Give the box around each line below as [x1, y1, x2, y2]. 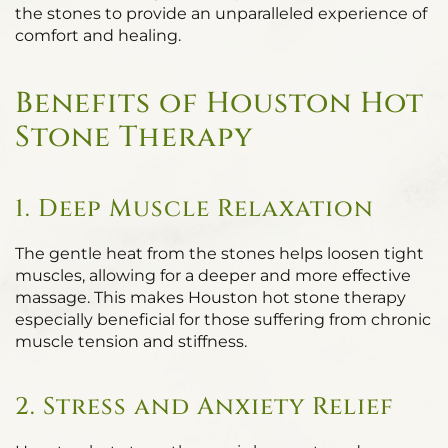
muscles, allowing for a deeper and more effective [15, 266, 411, 285]
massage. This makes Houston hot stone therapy [15, 288, 406, 307]
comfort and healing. [15, 26, 181, 45]
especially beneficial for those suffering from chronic [15, 310, 431, 329]
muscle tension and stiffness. [15, 332, 247, 351]
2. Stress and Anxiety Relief [15, 391, 394, 423]
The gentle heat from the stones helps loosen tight [15, 244, 424, 263]
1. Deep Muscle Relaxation [15, 193, 374, 225]
